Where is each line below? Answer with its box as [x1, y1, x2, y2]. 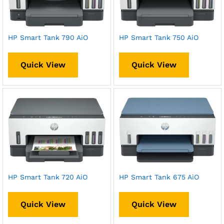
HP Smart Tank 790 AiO [8, 33, 88, 42]
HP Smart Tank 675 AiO [118, 173, 199, 181]
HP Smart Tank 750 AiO [118, 33, 198, 42]
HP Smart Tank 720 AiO [8, 173, 87, 181]
